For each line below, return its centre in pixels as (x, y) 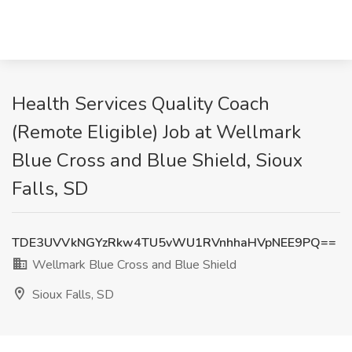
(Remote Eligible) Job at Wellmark (156, 132)
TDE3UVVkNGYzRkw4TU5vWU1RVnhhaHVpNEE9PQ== (174, 243)
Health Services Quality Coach (141, 104)
